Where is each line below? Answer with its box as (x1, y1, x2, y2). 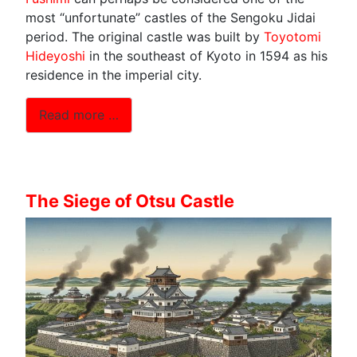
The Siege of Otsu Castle (25, 190, 234, 211)
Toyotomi (264, 28, 321, 45)
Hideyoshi (25, 47, 85, 64)
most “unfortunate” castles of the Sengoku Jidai (25, 9, 316, 25)
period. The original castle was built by (25, 28, 264, 45)
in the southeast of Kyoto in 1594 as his (85, 47, 328, 64)
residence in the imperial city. (25, 66, 202, 83)
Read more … (39, 107, 119, 124)
